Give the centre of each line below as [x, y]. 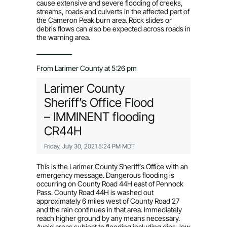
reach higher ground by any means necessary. [108, 218]
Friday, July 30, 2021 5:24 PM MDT [89, 146]
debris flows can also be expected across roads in [113, 28]
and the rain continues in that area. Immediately [109, 210]
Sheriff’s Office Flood [99, 103]
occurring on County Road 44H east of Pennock [110, 184]
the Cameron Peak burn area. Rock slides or [104, 20]
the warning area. [63, 37]
